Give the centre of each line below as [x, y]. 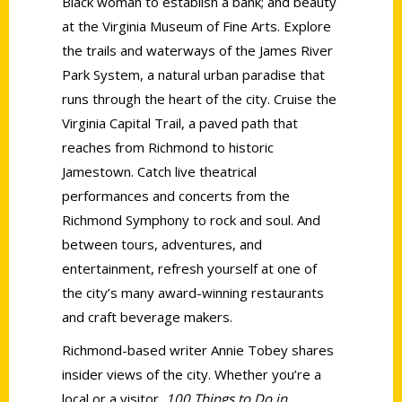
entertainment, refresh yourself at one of [189, 268]
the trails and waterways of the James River [197, 50]
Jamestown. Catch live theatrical [159, 171]
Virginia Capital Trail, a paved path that [180, 122]
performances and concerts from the [176, 195]
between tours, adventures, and [162, 244]
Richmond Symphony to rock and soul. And [191, 219]
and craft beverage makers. [147, 316]
